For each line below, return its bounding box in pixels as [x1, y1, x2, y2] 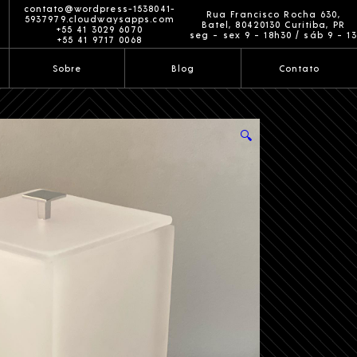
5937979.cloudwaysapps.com [24, 14, 175, 25]
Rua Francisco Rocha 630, [206, 8, 340, 19]
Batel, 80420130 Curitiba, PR [201, 18, 345, 29]
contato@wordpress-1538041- [23, 3, 175, 14]
